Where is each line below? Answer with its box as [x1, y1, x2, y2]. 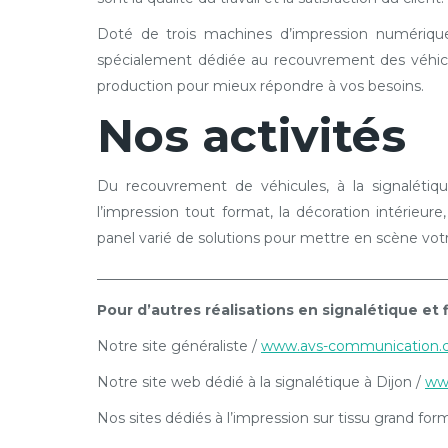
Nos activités [97, 107, 406, 164]
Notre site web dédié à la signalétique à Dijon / [97, 373, 425, 391]
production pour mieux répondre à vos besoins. [97, 77, 424, 95]
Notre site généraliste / [97, 337, 261, 355]
